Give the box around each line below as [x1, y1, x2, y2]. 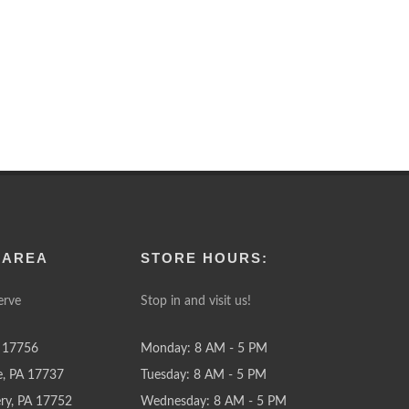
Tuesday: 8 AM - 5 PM [141, 369, 267, 382]
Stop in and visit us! [141, 295, 252, 308]
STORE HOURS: [141, 250, 269, 266]
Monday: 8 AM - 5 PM [141, 342, 268, 355]
